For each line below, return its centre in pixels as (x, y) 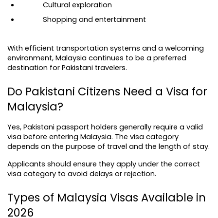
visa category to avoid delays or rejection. (82, 174)
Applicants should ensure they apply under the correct (104, 164)
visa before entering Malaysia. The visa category (93, 137)
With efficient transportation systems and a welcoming (106, 48)
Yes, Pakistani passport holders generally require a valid (105, 127)
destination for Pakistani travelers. (67, 68)
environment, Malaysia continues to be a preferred (97, 58)
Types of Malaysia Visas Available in (107, 198)
